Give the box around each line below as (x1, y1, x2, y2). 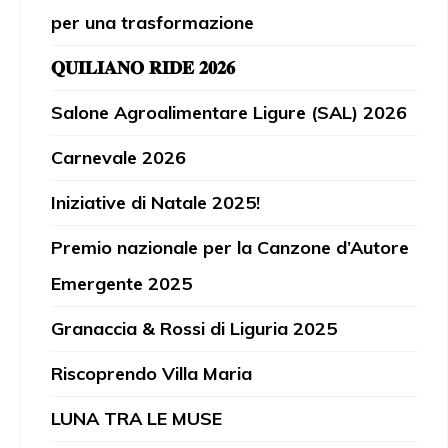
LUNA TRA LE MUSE (51, 407, 222, 430)
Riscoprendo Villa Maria (51, 362, 252, 385)
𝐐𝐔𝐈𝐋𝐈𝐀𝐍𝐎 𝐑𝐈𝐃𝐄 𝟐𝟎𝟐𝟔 (51, 56, 235, 79)
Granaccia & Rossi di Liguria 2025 (51, 317, 337, 340)
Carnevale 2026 (51, 146, 186, 169)
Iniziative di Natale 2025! (51, 191, 260, 214)
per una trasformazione (51, 11, 254, 34)
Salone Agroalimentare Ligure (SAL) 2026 (51, 101, 407, 124)
